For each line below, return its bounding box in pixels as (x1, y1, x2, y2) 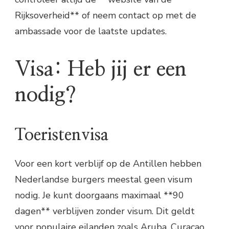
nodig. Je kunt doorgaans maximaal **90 (15, 189, 184, 201)
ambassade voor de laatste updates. (15, 25, 167, 38)
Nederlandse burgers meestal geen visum (15, 173, 192, 186)
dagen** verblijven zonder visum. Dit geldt (15, 204, 195, 217)
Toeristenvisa (15, 126, 109, 143)
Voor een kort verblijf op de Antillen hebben (15, 157, 201, 170)
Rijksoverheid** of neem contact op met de (15, 9, 196, 22)
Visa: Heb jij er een (15, 59, 187, 80)
